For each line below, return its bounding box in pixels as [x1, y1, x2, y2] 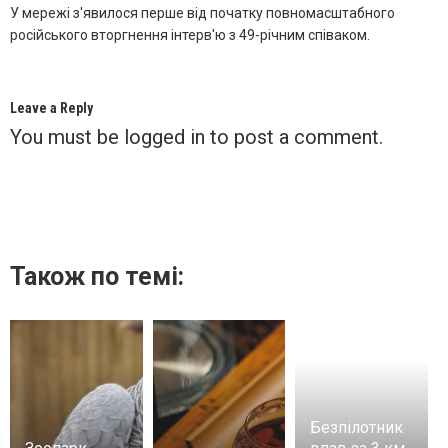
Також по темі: [10, 261, 184, 291]
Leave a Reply [10, 99, 93, 116]
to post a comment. [205, 124, 383, 149]
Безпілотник [310, 417, 404, 437]
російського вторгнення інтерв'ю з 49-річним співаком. [10, 26, 370, 43]
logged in [124, 124, 205, 149]
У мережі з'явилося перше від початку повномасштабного [10, 4, 395, 21]
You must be [10, 124, 124, 149]
